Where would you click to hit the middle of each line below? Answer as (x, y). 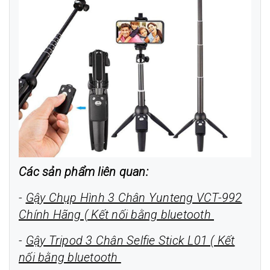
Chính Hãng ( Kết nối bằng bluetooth (116, 215)
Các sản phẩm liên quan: (83, 172)
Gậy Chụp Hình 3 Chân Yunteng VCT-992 (134, 198)
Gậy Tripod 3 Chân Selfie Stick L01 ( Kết (130, 240)
